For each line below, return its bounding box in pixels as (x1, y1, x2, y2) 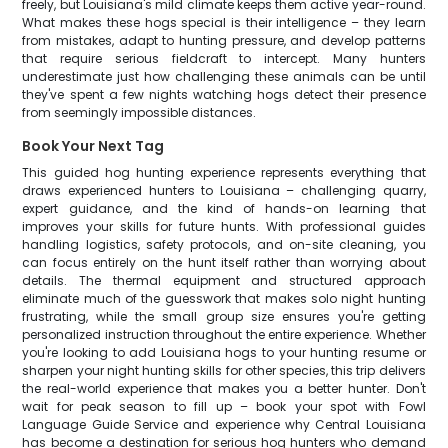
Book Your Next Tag (22, 136, 165, 156)
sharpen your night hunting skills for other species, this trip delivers (22, 362, 426, 379)
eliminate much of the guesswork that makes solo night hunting (22, 290, 426, 307)
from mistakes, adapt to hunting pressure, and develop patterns (22, 32, 426, 49)
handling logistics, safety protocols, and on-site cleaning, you (22, 236, 426, 253)
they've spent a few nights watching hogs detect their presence (22, 86, 426, 103)
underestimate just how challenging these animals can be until (22, 68, 426, 85)
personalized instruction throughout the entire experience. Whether (22, 326, 426, 343)
